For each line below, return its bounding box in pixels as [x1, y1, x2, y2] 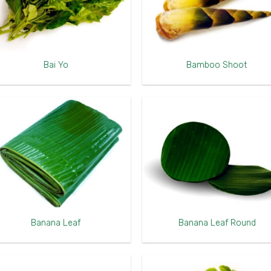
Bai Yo [43, 59, 68, 70]
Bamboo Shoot [186, 59, 248, 70]
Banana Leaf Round [178, 217, 256, 228]
